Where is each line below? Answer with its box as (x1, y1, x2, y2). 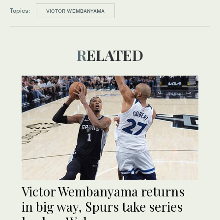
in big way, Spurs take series (22, 198, 183, 216)
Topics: (10, 7, 30, 15)
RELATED (86, 45, 143, 65)
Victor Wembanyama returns (22, 183, 185, 200)
